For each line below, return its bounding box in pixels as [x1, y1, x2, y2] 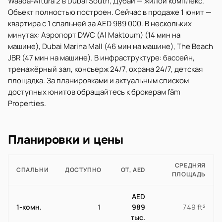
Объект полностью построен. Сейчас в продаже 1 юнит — [8, 7, 212, 17]
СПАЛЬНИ [16, 166, 49, 174]
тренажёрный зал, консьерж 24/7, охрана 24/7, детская [8, 64, 203, 74]
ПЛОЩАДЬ [171, 170, 206, 178]
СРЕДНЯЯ [174, 161, 206, 169]
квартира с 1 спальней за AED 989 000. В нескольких [8, 18, 192, 29]
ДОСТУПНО [65, 166, 102, 174]
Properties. [8, 98, 46, 109]
